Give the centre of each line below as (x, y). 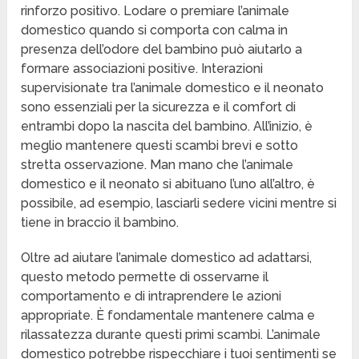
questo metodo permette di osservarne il (145, 277)
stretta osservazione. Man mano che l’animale (157, 165)
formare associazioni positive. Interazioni (142, 69)
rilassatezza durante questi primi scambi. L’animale (171, 335)
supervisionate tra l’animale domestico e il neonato (173, 88)
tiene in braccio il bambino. (100, 223)
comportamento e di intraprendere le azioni (151, 296)
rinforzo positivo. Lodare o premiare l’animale (155, 11)
